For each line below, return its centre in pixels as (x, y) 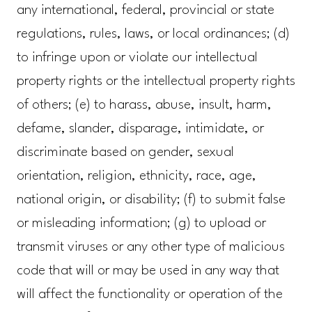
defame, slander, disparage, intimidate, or (140, 129)
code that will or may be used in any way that (148, 271)
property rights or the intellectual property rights (156, 82)
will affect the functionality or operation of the (149, 295)
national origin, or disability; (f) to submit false (151, 200)
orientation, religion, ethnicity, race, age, (136, 177)
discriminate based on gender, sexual (125, 153)
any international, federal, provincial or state (145, 11)
